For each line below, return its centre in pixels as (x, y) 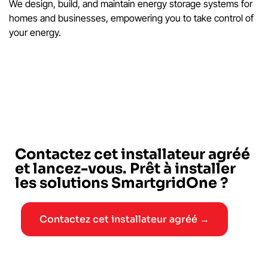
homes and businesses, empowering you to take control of (131, 18)
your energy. (35, 33)
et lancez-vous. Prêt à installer (125, 169)
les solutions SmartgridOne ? (122, 183)
